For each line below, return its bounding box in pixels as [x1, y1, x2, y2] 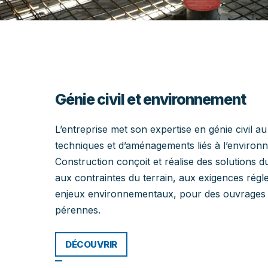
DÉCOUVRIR [65, 239, 117, 250]
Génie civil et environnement [55, 90, 246, 108]
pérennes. [55, 204, 100, 216]
